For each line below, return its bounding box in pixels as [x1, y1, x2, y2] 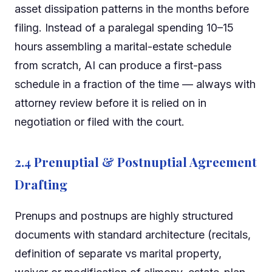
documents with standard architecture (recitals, [15, 228, 251, 242]
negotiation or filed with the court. [15, 115, 185, 129]
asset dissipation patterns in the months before [15, 2, 249, 16]
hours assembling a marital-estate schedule [15, 40, 231, 53]
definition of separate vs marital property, [15, 247, 222, 260]
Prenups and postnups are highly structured [15, 209, 233, 223]
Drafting [15, 175, 67, 193]
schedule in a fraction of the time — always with [15, 78, 256, 91]
